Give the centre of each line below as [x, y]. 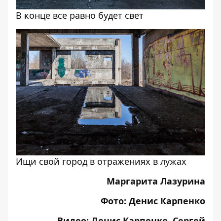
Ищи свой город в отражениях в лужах [101, 161]
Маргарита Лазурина [156, 181]
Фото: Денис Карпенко [153, 201]
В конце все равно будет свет [80, 15]
